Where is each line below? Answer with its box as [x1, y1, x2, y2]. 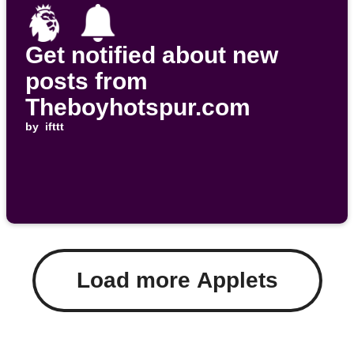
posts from [25, 68, 148, 95]
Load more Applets [76, 268, 278, 293]
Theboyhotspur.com [25, 94, 250, 121]
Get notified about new [25, 42, 278, 69]
